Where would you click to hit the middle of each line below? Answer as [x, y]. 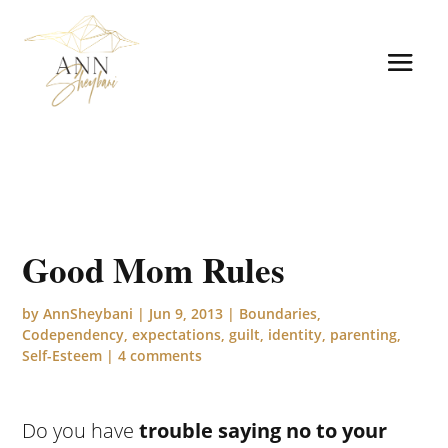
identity [295, 334]
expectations [177, 334]
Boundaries [278, 313]
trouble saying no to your [263, 430]
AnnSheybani [88, 313]
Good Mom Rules [154, 269]
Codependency [73, 334]
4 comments [160, 355]
